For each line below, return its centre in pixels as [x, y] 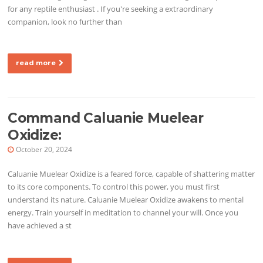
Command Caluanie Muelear [106, 118]
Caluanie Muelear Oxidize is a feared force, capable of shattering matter [131, 174]
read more [36, 63]
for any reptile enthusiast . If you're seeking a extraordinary [111, 9]
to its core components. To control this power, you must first [114, 187]
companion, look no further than [65, 21]
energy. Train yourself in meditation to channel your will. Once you [123, 213]
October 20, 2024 [44, 150]
